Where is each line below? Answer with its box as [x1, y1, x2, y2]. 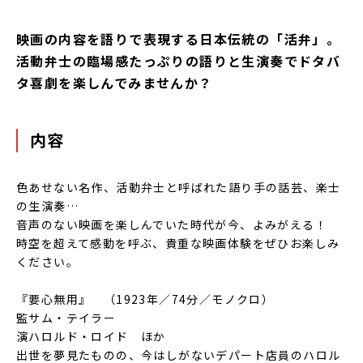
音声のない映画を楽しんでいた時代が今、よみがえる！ [16, 216, 327, 233]
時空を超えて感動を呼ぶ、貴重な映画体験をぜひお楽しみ [16, 235, 340, 252]
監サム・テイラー [16, 310, 117, 327]
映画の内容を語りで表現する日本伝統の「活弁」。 [16, 29, 341, 49]
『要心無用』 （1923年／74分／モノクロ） [16, 291, 275, 308]
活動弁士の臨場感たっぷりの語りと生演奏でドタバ [16, 51, 341, 71]
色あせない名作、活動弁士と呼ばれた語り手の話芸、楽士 [16, 179, 341, 196]
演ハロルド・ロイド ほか [16, 328, 166, 345]
